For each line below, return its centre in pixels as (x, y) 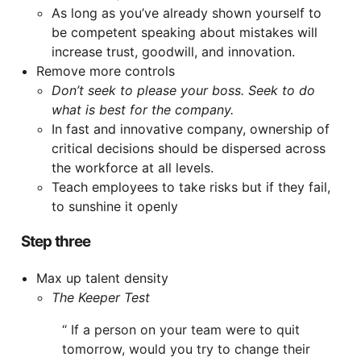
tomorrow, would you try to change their (186, 349)
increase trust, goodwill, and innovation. (173, 51)
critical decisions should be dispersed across (188, 148)
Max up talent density (102, 278)
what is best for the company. (142, 109)
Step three (56, 242)
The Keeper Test (100, 298)
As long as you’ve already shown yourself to (186, 12)
